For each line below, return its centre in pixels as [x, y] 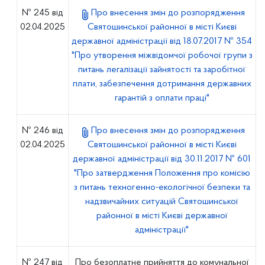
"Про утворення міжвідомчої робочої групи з [162, 56]
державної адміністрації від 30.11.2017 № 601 [162, 159]
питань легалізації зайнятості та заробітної [162, 70]
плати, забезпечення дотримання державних [162, 84]
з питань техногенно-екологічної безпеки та [162, 188]
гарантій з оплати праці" [162, 98]
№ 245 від [42, 13]
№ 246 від [42, 131]
